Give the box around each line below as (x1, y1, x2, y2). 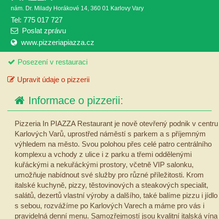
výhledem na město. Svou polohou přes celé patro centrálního (15, 140, 212, 149)
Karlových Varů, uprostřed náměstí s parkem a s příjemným (15, 130, 206, 138)
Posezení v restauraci (18, 58, 88, 66)
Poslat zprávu (22, 26, 66, 35)
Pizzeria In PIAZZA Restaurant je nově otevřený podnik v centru (15, 119, 218, 128)
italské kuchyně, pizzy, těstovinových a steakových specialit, (15, 181, 208, 190)
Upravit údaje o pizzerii (17, 75, 89, 84)
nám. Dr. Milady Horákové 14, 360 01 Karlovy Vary (11, 5, 144, 12)
